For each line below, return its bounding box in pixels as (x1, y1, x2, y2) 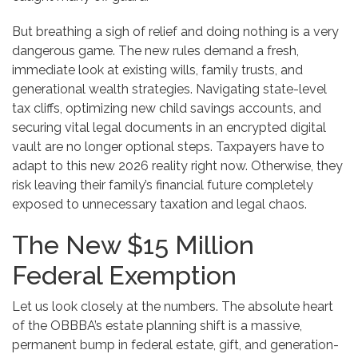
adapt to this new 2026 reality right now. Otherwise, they (12, 158, 343, 174)
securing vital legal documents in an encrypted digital (12, 120, 326, 136)
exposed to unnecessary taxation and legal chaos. (12, 197, 307, 213)
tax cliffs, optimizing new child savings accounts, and (12, 101, 321, 117)
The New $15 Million (12, 230, 254, 261)
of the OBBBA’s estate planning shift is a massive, (12, 318, 302, 334)
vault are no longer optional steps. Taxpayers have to (12, 139, 324, 155)
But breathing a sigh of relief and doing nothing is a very (12, 24, 339, 40)
